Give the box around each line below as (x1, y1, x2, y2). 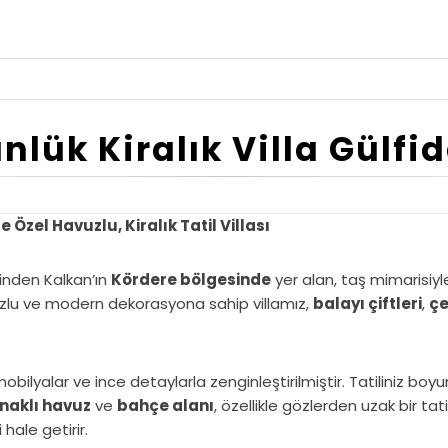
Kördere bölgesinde (111, 269, 271, 290)
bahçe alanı (117, 395, 214, 416)
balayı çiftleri (313, 293, 422, 314)
